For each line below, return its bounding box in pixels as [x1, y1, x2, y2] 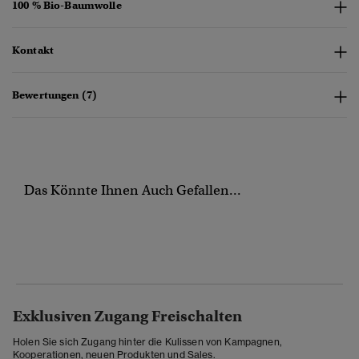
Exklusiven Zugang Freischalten [13, 307, 242, 326]
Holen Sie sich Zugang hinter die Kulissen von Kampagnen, [13, 336, 282, 349]
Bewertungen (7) [12, 88, 98, 103]
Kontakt [12, 43, 54, 58]
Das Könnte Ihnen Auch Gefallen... [24, 182, 241, 200]
